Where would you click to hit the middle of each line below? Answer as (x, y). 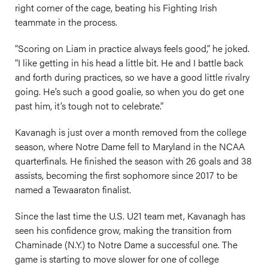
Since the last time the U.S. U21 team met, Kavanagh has (130, 216)
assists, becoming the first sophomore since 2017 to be (126, 175)
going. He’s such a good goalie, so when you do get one (130, 91)
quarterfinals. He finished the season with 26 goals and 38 (133, 161)
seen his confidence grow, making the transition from (123, 230)
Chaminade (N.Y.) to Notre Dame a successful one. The (126, 244)
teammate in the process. (66, 22)
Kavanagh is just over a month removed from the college (131, 132)
